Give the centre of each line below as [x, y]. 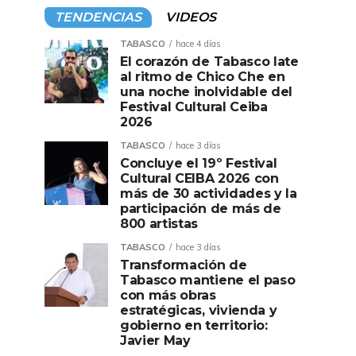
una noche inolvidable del [206, 92]
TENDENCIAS [98, 17]
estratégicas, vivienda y [199, 310]
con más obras [168, 295]
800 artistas [159, 224]
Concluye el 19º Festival [199, 163]
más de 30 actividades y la [209, 193]
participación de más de [201, 209]
